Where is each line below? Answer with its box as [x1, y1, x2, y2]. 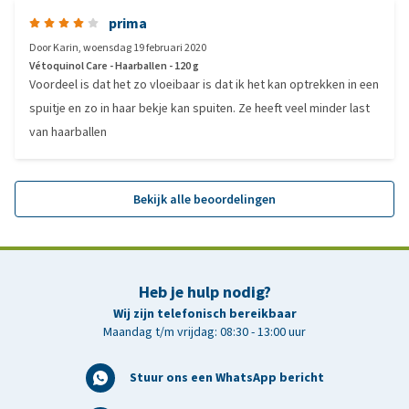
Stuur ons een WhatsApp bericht [129, 369, 324, 386]
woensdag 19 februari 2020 [83, 40, 206, 55]
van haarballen [29, 123, 107, 141]
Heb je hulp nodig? [138, 281, 271, 303]
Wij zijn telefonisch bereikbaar [112, 305, 297, 322]
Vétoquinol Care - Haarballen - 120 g [29, 58, 199, 73]
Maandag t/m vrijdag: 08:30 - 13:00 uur [103, 323, 306, 341]
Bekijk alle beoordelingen [133, 190, 276, 208]
